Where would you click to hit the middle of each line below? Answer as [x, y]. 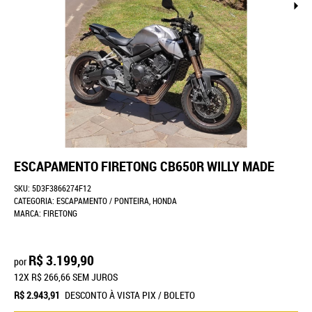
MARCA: [29, 213]
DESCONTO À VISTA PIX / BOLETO [129, 295]
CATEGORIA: [34, 201]
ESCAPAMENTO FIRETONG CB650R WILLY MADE [144, 166]
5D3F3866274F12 [62, 188]
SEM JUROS [95, 277]
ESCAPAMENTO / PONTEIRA [103, 201]
